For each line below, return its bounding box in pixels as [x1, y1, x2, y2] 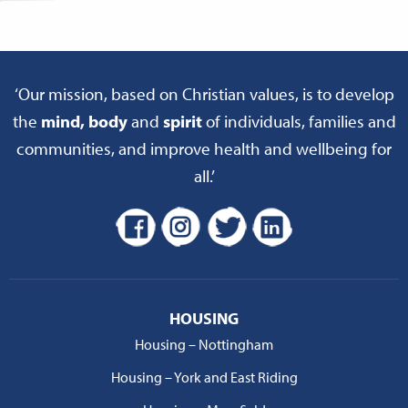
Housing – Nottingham [135, 335, 273, 354]
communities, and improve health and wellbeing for [16, 138, 392, 160]
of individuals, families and [201, 110, 396, 133]
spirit [162, 110, 202, 133]
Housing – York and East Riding [110, 368, 298, 387]
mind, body [40, 110, 127, 133]
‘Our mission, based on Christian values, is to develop [14, 83, 394, 106]
